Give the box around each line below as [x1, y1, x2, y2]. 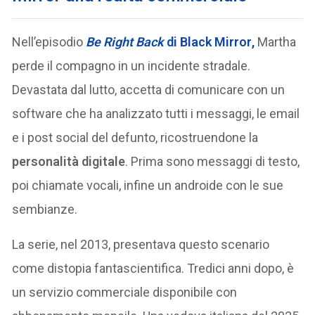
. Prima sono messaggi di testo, [125, 153, 300, 169]
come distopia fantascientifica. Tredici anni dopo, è [12, 260, 295, 276]
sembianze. [12, 201, 78, 217]
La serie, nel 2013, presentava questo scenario [12, 236, 270, 252]
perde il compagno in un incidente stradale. [12, 58, 251, 73]
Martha [255, 34, 297, 49]
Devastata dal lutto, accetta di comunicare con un [12, 82, 285, 97]
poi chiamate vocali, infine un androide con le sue [12, 177, 284, 193]
